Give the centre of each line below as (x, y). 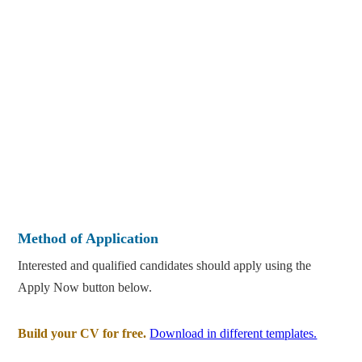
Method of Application (88, 239)
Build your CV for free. (82, 334)
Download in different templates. (234, 334)
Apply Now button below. (85, 288)
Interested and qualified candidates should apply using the (165, 266)
